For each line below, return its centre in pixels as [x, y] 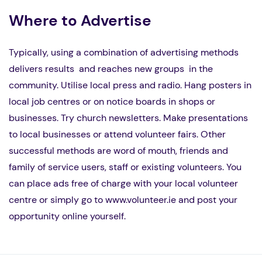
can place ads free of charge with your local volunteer [123, 184]
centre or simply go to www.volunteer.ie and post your [123, 200]
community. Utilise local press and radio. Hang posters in [130, 85]
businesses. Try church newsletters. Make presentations [128, 118]
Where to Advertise [80, 21]
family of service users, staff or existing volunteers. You [125, 167]
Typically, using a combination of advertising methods [124, 53]
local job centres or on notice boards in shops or [112, 102]
